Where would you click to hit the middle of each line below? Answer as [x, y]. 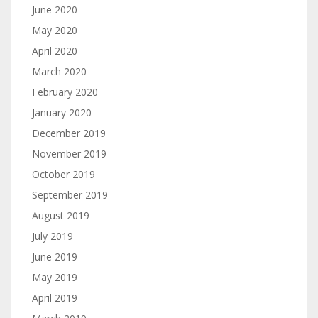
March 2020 [59, 71]
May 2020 [55, 30]
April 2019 [55, 298]
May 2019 [55, 277]
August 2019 [61, 215]
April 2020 [55, 51]
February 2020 [65, 92]
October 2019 [64, 174]
